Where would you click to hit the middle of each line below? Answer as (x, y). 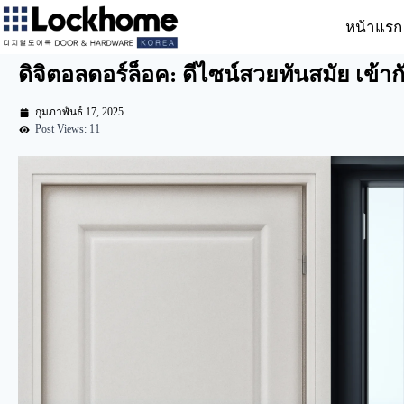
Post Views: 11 (68, 129)
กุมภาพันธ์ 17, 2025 (79, 112)
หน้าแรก (374, 27)
